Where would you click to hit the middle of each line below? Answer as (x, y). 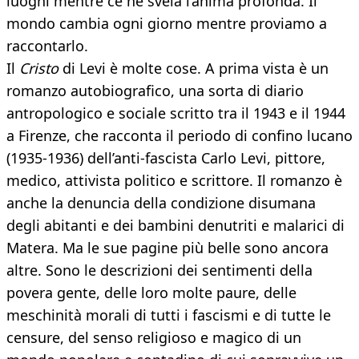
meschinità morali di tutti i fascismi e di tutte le (169, 315)
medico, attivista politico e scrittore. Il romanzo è (174, 181)
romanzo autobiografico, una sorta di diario (155, 91)
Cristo (39, 69)
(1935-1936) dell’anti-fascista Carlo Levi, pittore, (166, 158)
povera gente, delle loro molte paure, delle (151, 293)
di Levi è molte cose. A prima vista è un (194, 69)
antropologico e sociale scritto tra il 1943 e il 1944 (176, 113)
